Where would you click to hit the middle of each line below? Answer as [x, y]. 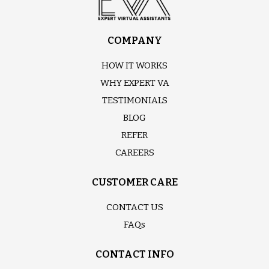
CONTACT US [134, 207]
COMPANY [134, 40]
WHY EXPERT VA [134, 83]
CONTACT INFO [134, 254]
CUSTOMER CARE [134, 182]
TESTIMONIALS [134, 100]
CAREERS [134, 152]
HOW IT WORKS [134, 65]
